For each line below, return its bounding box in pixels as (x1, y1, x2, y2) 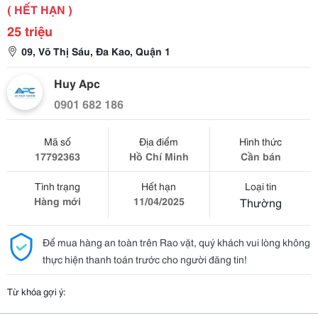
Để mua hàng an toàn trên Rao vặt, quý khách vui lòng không (43, 235, 310, 249)
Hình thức (239, 134, 283, 148)
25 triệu (7, 21, 53, 40)
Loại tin (244, 179, 277, 193)
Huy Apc (54, 75, 100, 91)
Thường (239, 194, 282, 210)
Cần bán (240, 149, 281, 163)
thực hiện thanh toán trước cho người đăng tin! (43, 252, 247, 266)
